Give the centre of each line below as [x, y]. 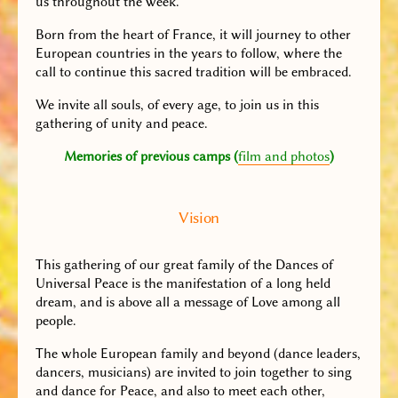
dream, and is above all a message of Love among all [188, 302]
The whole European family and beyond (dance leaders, [198, 354]
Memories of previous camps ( [151, 156]
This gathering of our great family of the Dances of [184, 265]
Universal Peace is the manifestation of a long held [183, 283]
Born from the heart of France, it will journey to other [193, 35]
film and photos [284, 156]
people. [56, 321]
